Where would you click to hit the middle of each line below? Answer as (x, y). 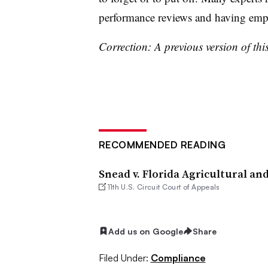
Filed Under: (123, 258)
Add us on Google (145, 231)
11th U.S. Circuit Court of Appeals (164, 187)
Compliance (178, 258)
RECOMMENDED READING (162, 144)
